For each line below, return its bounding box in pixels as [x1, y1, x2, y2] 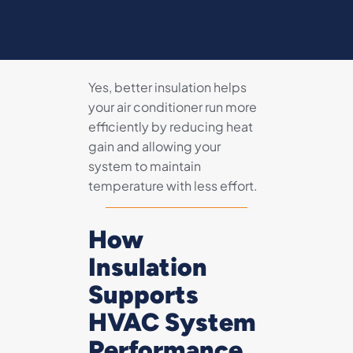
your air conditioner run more [88, 98, 257, 116]
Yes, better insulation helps [88, 79, 247, 96]
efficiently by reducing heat [88, 118, 253, 136]
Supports [88, 280, 199, 310]
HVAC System [88, 307, 256, 338]
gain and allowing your [88, 138, 221, 155]
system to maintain [88, 158, 201, 175]
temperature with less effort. [88, 177, 258, 195]
